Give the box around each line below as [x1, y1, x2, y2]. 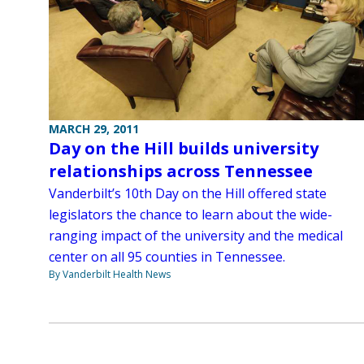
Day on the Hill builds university [49, 137, 318, 160]
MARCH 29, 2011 [49, 121, 139, 137]
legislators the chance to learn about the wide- [49, 206, 332, 224]
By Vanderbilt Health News [49, 267, 171, 282]
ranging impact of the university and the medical [49, 227, 343, 245]
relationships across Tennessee [49, 160, 313, 183]
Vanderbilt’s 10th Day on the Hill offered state [49, 184, 327, 203]
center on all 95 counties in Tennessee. [49, 248, 285, 266]
